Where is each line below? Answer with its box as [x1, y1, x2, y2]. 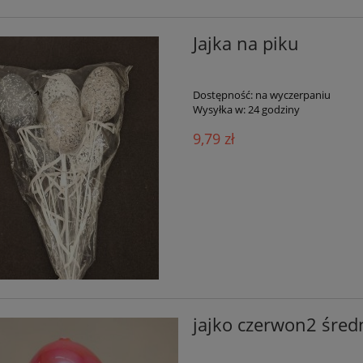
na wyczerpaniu [254, 88, 331, 103]
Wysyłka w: [192, 102, 246, 117]
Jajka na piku [192, 31, 299, 55]
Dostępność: [192, 88, 253, 103]
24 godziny [247, 102, 300, 117]
